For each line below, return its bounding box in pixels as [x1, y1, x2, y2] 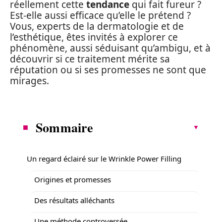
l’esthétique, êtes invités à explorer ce [10, 31, 178, 44]
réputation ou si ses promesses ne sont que [10, 63, 206, 76]
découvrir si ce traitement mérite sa [10, 53, 170, 65]
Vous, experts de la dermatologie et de [10, 20, 184, 33]
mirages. [10, 74, 49, 87]
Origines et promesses [34, 174, 111, 184]
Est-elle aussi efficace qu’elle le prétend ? [10, 9, 191, 22]
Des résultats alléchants [34, 195, 114, 205]
